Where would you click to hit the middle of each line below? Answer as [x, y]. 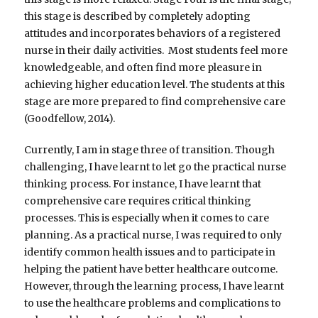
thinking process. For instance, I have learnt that [143, 184]
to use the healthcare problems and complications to [153, 303]
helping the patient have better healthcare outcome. [152, 269]
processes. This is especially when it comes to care [147, 218]
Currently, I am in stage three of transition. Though [150, 150]
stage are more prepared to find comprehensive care [155, 102]
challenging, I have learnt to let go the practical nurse [155, 167]
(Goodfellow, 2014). [70, 119]
